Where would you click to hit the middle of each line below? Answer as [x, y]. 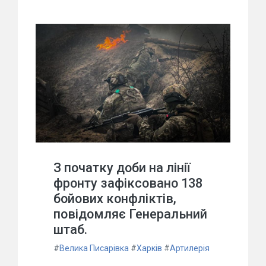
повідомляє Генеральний [130, 214]
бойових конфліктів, [115, 199]
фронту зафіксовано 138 [128, 183]
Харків [149, 248]
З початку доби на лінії [122, 168]
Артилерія [190, 248]
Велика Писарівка [94, 248]
